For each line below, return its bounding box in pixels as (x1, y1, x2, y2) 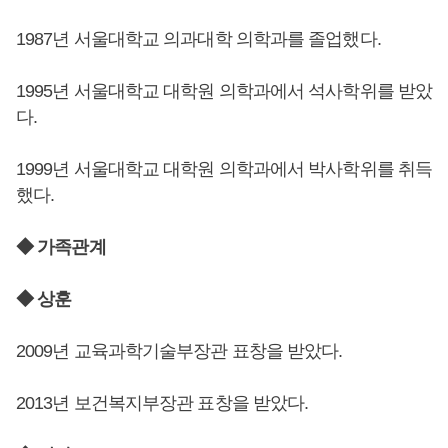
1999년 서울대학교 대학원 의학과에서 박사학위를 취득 (16, 158, 433, 179)
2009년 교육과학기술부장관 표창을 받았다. (16, 340, 343, 361)
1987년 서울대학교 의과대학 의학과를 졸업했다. (16, 28, 381, 49)
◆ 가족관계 (16, 236, 106, 257)
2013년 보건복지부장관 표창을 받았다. (16, 392, 309, 413)
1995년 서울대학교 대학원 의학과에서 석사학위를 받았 (16, 80, 433, 101)
